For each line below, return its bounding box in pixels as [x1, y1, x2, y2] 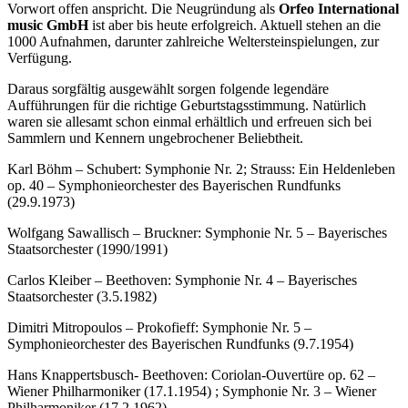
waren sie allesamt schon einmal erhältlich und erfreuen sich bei [7, 113, 372, 129]
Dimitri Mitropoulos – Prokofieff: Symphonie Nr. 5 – [7, 319, 311, 335]
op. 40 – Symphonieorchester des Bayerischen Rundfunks [7, 177, 341, 193]
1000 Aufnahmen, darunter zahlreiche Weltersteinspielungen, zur [7, 33, 379, 49]
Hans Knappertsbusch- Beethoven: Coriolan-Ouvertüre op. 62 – [7, 366, 375, 382]
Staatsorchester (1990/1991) [7, 240, 168, 257]
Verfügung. [7, 49, 72, 66]
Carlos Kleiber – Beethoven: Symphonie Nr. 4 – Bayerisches [7, 271, 357, 288]
